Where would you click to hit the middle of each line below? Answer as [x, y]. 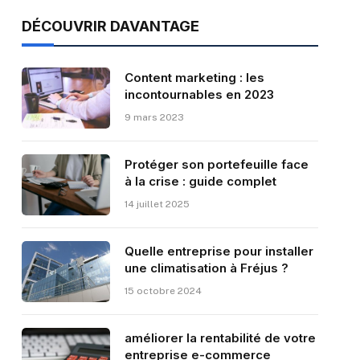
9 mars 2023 [154, 118]
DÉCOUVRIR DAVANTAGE [110, 27]
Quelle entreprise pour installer [219, 252]
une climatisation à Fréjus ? [206, 268]
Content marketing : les [194, 78]
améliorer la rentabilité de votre [220, 338]
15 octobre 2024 [163, 291]
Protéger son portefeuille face [216, 165]
